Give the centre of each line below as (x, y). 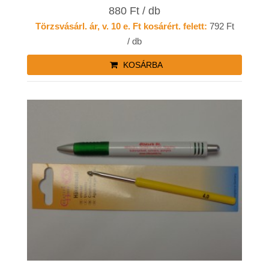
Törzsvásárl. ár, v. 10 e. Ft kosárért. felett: (121, 26)
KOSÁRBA (141, 65)
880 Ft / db (134, 11)
